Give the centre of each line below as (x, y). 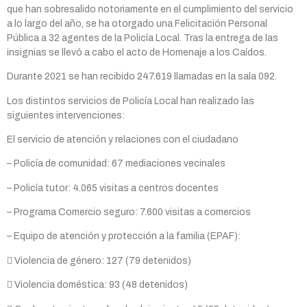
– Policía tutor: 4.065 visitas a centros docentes (113, 188)
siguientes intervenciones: (66, 115)
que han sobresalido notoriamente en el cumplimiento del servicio (150, 9)
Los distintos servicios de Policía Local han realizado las (131, 101)
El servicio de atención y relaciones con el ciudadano (123, 139)
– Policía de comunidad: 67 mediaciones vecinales (116, 164)
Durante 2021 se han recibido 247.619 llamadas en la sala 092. (142, 77)
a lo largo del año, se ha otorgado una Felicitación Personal (137, 23)
